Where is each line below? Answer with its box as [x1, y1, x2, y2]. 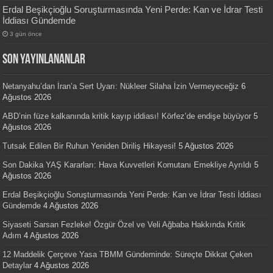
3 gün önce [10, 30, 43, 38]
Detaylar [2, 261, 32, 271]
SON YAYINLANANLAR [2, 53, 86, 68]
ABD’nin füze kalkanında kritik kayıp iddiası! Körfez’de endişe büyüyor [2, 112, 252, 121]
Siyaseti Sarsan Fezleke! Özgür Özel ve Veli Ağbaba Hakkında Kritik [2, 220, 246, 230]
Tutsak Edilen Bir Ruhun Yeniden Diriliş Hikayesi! [2, 141, 177, 151]
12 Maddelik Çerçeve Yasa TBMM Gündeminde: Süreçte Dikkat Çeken [2, 250, 253, 260]
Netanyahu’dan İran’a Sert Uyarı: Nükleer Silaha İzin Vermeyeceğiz [2, 82, 239, 91]
